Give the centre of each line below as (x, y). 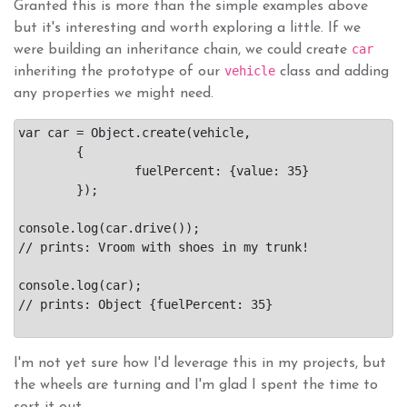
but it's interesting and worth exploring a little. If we (187, 28)
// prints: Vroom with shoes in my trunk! (164, 247)
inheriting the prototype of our (119, 71)
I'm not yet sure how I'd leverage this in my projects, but (200, 363)
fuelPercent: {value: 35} (76, 170)
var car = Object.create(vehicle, (134, 132)
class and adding (332, 71)
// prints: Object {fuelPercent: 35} (145, 304)
